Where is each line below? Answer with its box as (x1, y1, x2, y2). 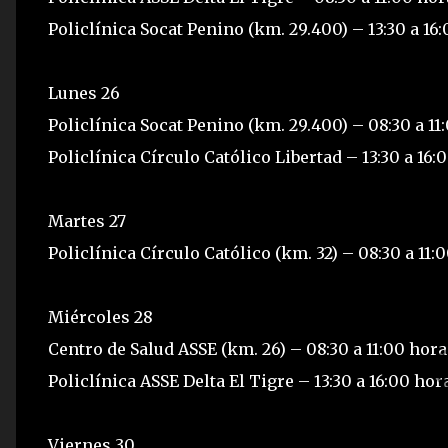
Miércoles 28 (48, 307, 153, 327)
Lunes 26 (48, 83, 120, 103)
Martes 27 (48, 211, 126, 231)
